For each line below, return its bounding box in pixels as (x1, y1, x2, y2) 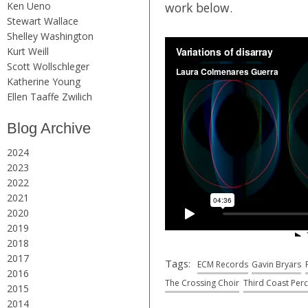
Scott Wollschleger (7, 59, 89, 73)
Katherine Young (7, 74, 80, 88)
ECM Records (197, 258, 248, 270)
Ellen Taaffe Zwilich (7, 89, 92, 103)
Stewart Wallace (7, 14, 78, 27)
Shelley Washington (7, 29, 93, 43)
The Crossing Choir (165, 276, 239, 289)
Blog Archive (7, 119, 91, 137)
